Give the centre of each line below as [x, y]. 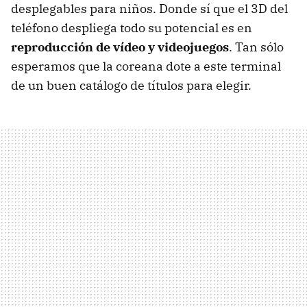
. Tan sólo [256, 47]
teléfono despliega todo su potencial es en [132, 28]
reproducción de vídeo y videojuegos [120, 47]
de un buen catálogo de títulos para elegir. [131, 86]
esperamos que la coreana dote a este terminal [146, 66]
